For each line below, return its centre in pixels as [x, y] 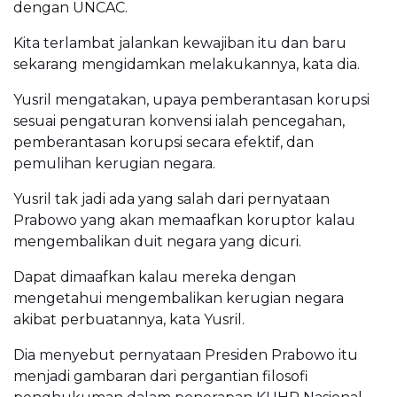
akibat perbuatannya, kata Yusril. [129, 319]
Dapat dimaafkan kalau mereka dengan [155, 276]
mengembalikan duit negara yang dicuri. [157, 241]
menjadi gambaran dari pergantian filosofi [161, 376]
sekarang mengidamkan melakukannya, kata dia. [187, 64]
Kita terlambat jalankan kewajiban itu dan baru [180, 43]
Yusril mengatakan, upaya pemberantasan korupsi [191, 99]
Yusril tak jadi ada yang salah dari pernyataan [171, 198]
